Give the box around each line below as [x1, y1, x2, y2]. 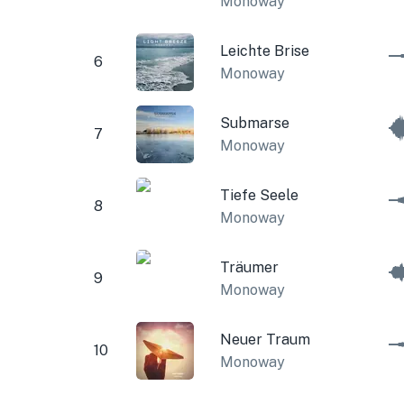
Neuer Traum [219, 330, 310, 348]
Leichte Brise [219, 41, 309, 60]
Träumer [219, 258, 279, 276]
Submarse [219, 114, 289, 132]
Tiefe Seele [219, 186, 298, 204]
